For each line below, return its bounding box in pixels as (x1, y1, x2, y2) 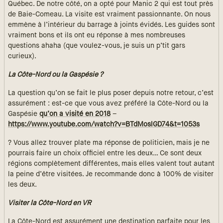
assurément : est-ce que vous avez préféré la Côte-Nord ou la (8, 100, 209, 107)
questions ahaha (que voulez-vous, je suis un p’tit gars (8, 42, 185, 49)
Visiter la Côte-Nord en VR (8, 199, 91, 207)
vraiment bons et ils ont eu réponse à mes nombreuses (8, 31, 185, 39)
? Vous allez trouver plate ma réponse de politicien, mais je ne (8, 139, 210, 146)
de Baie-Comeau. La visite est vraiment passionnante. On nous (8, 10, 211, 18)
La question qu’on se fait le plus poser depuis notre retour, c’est (8, 89, 214, 97)
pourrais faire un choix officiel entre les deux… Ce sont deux (8, 149, 202, 157)
